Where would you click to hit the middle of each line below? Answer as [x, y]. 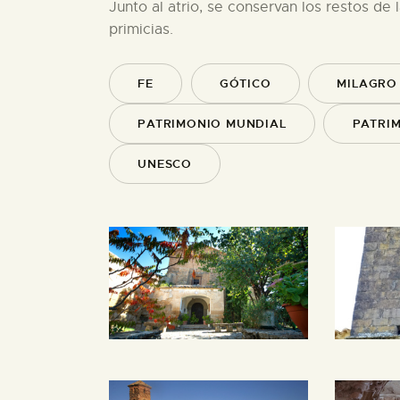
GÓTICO [245, 84]
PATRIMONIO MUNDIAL [212, 124]
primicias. [141, 29]
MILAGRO [367, 84]
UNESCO [165, 164]
